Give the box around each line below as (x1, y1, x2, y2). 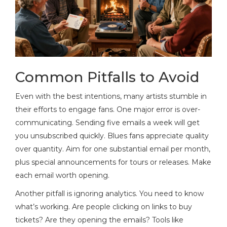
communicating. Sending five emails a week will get (15, 118, 200, 127)
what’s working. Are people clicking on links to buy (15, 202, 192, 211)
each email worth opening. (15, 170, 109, 180)
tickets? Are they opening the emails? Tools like (15, 215, 183, 224)
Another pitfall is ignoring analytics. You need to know (15, 188, 204, 198)
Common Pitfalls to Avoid (15, 68, 199, 86)
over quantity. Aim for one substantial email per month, (15, 144, 210, 154)
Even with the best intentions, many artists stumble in (15, 91, 207, 101)
